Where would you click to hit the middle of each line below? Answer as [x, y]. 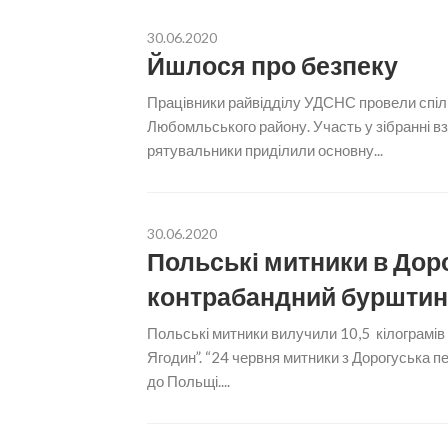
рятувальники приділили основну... [265, 150]
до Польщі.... [188, 381]
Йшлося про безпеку [272, 65]
